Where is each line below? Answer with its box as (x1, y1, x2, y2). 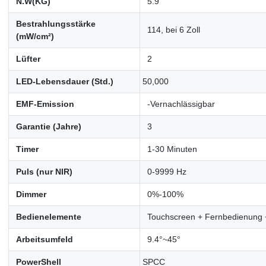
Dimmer (15, 189, 46, 199)
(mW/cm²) (15, 31, 54, 41)
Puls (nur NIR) (15, 166, 72, 176)
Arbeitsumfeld (15, 234, 73, 244)
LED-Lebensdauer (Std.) (15, 76, 113, 86)
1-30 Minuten (147, 144, 197, 154)
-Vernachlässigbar (147, 99, 215, 109)
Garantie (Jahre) (15, 121, 81, 131)
